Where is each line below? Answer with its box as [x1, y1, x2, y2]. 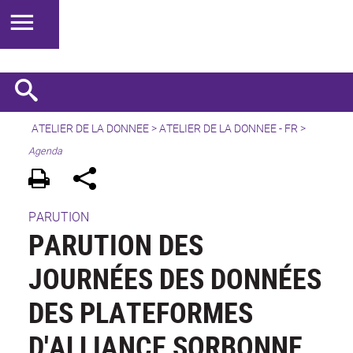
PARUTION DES [28, 225, 203, 264]
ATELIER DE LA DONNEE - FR [159, 121, 298, 136]
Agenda [28, 144, 62, 158]
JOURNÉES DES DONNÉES [28, 259, 321, 298]
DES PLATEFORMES [28, 293, 253, 332]
